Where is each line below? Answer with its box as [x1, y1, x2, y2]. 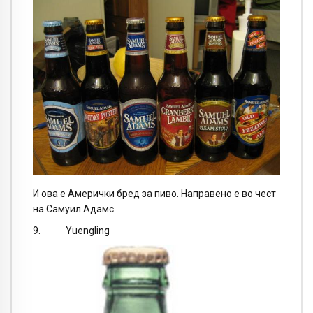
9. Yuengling [33, 224, 110, 236]
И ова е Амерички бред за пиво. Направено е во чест [33, 188, 276, 200]
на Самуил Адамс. [33, 203, 116, 215]
